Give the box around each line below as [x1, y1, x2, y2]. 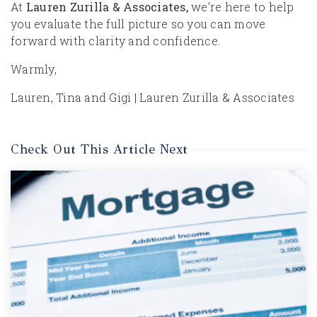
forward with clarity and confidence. [11, 33, 220, 48]
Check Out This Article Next [11, 142, 188, 157]
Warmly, [11, 62, 57, 76]
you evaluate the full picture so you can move [11, 16, 266, 31]
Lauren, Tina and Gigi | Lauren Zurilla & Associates [11, 90, 294, 105]
